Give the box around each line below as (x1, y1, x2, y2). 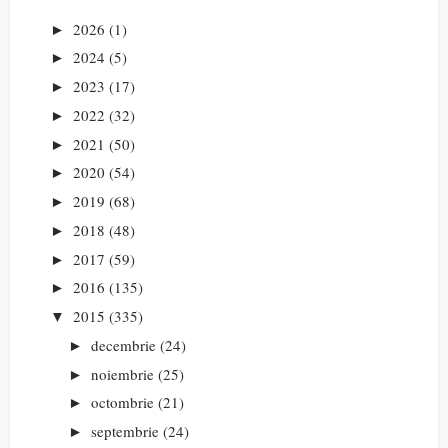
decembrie (91, 334, 156, 355)
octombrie (91, 392, 154, 413)
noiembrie (91, 363, 154, 384)
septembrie (91, 421, 159, 442)
